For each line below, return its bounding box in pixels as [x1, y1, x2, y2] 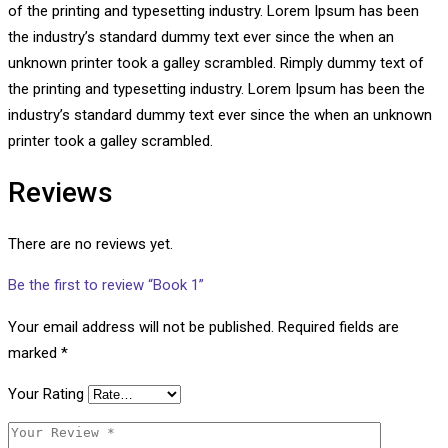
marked [8, 344, 61, 363]
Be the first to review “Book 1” [8, 276, 204, 295]
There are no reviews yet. [8, 235, 173, 254]
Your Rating [8, 385, 84, 404]
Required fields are [278, 318, 399, 337]
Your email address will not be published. [8, 318, 274, 337]
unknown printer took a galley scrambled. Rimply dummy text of [8, 53, 424, 72]
